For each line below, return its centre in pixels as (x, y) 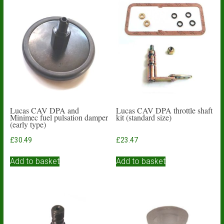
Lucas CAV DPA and (44, 110)
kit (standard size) (144, 117)
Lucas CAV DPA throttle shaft (164, 110)
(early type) (28, 124)
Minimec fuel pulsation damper (59, 117)
